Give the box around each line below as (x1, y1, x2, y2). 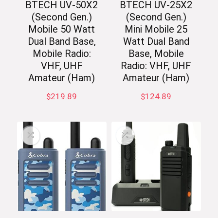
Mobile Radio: (32, 48, 91, 60)
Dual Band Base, (27, 36, 96, 48)
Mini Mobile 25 (125, 23, 188, 36)
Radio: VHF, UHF (121, 60, 192, 72)
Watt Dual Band (123, 36, 189, 48)
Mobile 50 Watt (28, 23, 95, 36)
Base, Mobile (128, 48, 184, 60)
